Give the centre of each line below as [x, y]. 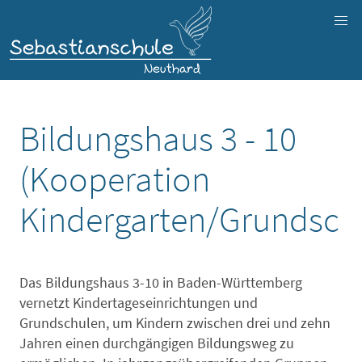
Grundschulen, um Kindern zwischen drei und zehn [175, 322]
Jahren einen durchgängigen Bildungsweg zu [157, 343]
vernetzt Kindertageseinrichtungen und [139, 302]
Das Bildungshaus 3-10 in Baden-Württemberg [161, 282]
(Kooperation [115, 179]
